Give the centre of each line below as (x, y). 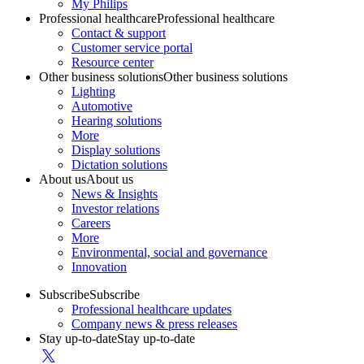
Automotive (102, 106)
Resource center (113, 62)
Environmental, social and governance (169, 252)
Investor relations (115, 208)
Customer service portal (132, 47)
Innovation (99, 266)
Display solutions (116, 149)
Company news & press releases (154, 323)
